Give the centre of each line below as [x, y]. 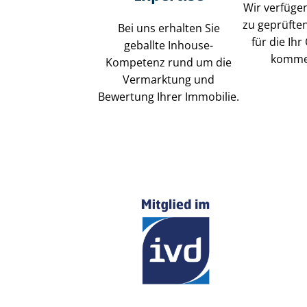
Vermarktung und [169, 79]
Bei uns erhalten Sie [169, 28]
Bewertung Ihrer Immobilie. [169, 96]
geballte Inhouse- [169, 45]
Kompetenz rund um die [169, 62]
